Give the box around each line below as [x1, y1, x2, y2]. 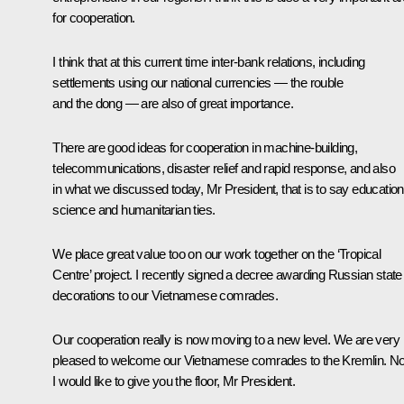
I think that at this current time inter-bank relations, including [52, 54, 365, 70]
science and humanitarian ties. [52, 202, 216, 218]
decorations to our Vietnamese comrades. [52, 288, 278, 304]
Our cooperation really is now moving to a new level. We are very [52, 332, 399, 348]
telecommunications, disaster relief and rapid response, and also [52, 161, 395, 177]
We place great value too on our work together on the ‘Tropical [52, 246, 381, 262]
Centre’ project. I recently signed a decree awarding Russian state [52, 267, 402, 283]
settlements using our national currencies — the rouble [52, 75, 343, 91]
